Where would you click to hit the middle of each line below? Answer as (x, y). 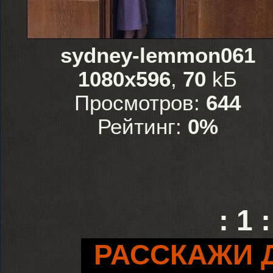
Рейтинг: (142, 127)
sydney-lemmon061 (158, 55)
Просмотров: (140, 103)
